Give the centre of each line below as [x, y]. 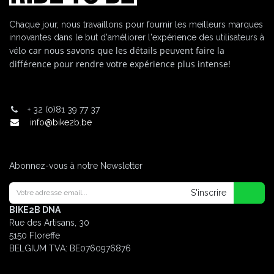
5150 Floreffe [35, 235]
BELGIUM [28, 248]
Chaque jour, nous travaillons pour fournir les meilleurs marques [136, 24]
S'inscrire [209, 192]
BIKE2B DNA [35, 209]
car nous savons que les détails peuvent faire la [127, 50]
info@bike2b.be [61, 122]
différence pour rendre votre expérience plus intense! [122, 64]
